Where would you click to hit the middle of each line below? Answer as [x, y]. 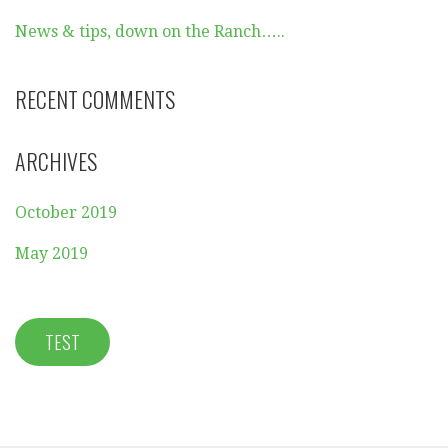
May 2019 [51, 254]
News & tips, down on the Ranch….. [150, 32]
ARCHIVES [56, 161]
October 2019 [66, 213]
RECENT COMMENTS [95, 99]
